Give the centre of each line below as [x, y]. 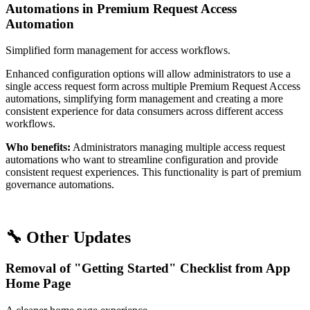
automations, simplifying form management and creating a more [144, 99]
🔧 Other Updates [68, 238]
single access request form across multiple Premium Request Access [153, 86]
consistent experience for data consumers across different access [144, 111]
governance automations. [60, 185]
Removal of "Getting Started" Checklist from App [148, 268]
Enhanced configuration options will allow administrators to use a [148, 74]
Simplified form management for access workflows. [118, 51]
